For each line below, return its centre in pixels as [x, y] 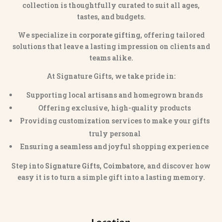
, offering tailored [172, 35]
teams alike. [111, 58]
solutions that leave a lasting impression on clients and [111, 47]
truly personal [114, 134]
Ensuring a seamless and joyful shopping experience [114, 147]
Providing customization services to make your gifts [114, 121]
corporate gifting [109, 35]
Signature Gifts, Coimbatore [94, 166]
